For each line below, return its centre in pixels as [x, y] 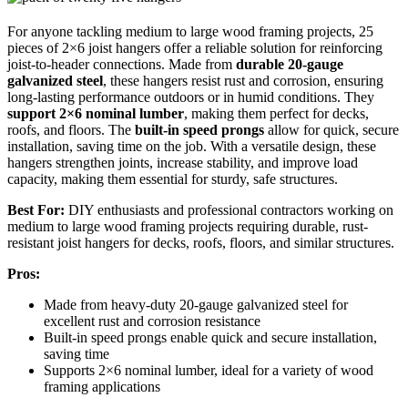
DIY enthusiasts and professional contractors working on [229, 210]
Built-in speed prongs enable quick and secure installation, [210, 338]
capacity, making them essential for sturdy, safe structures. [173, 179]
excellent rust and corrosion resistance [152, 321]
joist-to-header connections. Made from [122, 65]
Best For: [36, 210]
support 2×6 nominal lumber [96, 114]
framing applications [102, 387]
